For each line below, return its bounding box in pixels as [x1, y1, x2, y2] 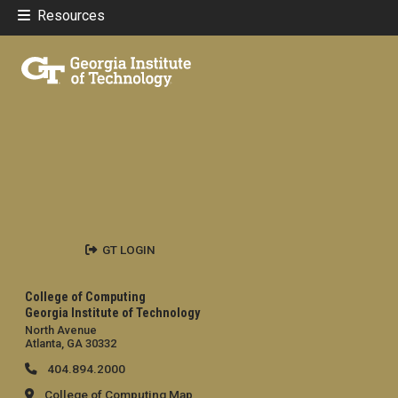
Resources [37, 7, 105, 25]
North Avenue [25, 323, 97, 338]
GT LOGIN [101, 243, 155, 258]
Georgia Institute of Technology [25, 305, 200, 321]
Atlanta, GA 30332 [25, 337, 116, 351]
